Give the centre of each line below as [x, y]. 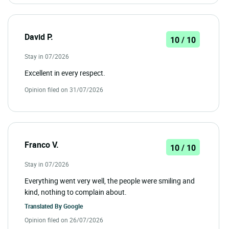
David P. [39, 37]
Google [73, 206]
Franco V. [42, 144]
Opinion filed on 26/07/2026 [64, 220]
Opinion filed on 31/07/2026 [64, 89]
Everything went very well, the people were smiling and [110, 180]
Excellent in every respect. [65, 73]
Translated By [44, 206]
